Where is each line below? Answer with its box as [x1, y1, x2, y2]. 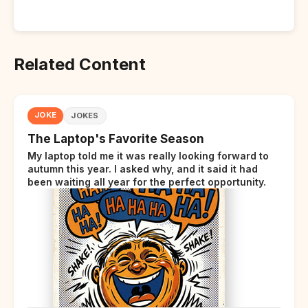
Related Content [14, 54, 146, 74]
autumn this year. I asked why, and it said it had [27, 162, 258, 175]
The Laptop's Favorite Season [27, 131, 204, 146]
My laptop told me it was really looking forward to [27, 149, 269, 162]
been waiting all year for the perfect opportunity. [27, 175, 266, 188]
